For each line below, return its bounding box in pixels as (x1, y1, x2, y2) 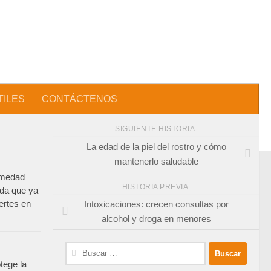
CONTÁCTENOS (42, 94, 117, 104)
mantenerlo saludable (114, 155, 198, 166)
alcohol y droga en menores (101, 214, 211, 224)
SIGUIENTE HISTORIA (115, 125, 197, 133)
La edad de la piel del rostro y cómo (86, 141, 226, 152)
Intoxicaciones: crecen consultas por (83, 199, 229, 210)
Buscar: (65, 243, 96, 254)
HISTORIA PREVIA (122, 182, 191, 191)
